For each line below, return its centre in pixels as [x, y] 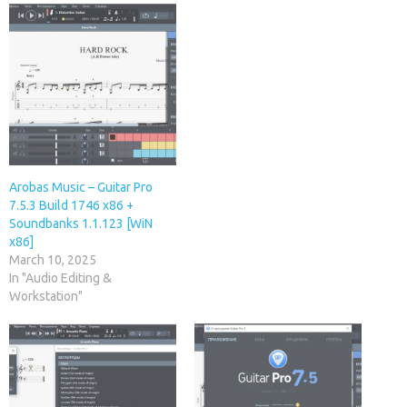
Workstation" [46, 296]
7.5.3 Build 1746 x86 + [71, 205]
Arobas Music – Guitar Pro [81, 187]
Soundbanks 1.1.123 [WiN [81, 223]
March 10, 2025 [53, 259]
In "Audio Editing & [60, 278]
